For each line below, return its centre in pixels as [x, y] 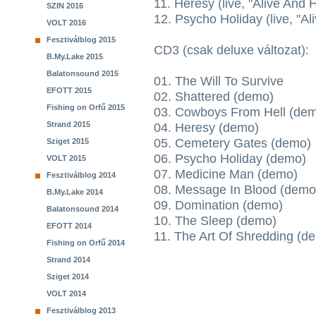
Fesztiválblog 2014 [81, 175]
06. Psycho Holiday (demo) [230, 159]
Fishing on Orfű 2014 [86, 243]
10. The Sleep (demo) [215, 221]
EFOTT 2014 [69, 226]
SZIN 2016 [65, 6]
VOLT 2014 [66, 293]
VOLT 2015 [66, 158]
